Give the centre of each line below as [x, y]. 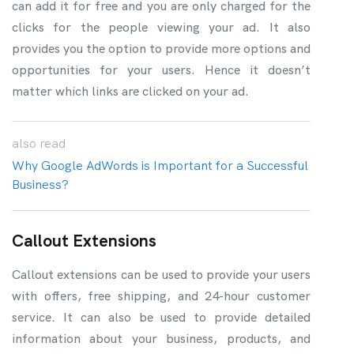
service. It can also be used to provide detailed [161, 317]
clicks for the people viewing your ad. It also [161, 27]
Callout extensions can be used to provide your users [161, 274]
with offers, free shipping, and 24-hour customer [161, 296]
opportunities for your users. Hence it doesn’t [161, 70]
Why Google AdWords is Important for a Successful [160, 165]
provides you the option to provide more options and [161, 48]
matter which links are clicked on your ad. [130, 91]
